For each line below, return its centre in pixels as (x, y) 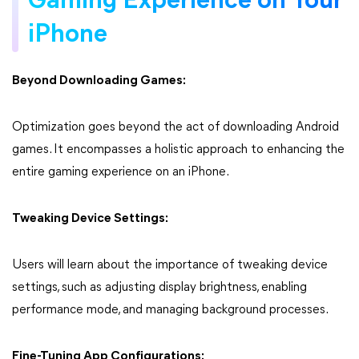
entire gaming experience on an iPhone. (121, 172)
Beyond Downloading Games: (99, 81)
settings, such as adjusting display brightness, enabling (159, 287)
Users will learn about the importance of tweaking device (170, 265)
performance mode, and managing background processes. (170, 310)
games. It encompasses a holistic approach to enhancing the (178, 149)
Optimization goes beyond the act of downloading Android (175, 127)
